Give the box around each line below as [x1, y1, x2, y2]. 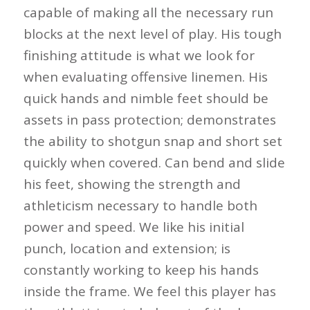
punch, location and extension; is [23, 239, 230, 257]
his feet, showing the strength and [23, 174, 241, 193]
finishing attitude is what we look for [23, 46, 255, 64]
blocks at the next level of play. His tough [23, 24, 282, 43]
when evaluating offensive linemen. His [23, 67, 268, 86]
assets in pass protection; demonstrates [23, 110, 276, 129]
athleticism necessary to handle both [23, 196, 257, 215]
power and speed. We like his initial [23, 217, 244, 236]
